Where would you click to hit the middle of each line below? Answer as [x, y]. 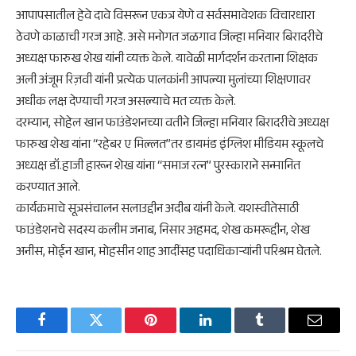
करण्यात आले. [48, 188]
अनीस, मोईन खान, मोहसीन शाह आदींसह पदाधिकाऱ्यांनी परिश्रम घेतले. [169, 253]
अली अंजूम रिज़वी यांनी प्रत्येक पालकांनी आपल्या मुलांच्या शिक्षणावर [163, 81]
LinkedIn [230, 332]
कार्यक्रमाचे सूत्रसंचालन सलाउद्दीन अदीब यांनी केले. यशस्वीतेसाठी [157, 210]
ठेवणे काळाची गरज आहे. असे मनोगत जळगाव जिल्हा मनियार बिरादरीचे [169, 38]
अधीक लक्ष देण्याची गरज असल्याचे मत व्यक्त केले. [126, 103]
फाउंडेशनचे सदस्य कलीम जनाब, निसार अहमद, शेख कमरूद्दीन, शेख [163, 231]
